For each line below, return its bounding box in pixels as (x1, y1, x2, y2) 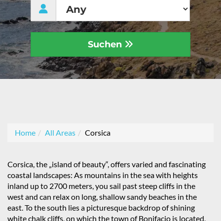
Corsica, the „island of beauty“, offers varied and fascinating (7, 159, 206, 169)
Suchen (87, 39, 124, 50)
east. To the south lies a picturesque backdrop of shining (7, 203, 195, 212)
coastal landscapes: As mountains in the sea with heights (7, 170, 198, 180)
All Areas (45, 128, 75, 137)
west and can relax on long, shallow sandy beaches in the (7, 192, 197, 201)
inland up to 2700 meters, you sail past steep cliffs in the (7, 181, 195, 190)
